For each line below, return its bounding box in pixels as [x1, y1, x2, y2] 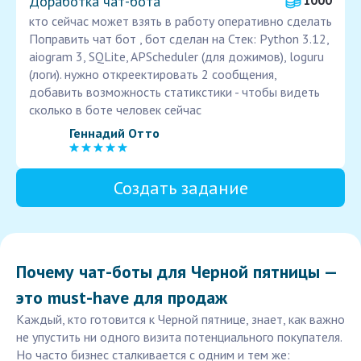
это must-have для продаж [16, 286, 227, 309]
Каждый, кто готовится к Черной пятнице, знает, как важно [16, 311, 345, 328]
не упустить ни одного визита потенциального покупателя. [16, 329, 342, 346]
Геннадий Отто [69, 124, 160, 141]
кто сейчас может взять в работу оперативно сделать [29, 13, 332, 30]
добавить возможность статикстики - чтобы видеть [29, 84, 320, 101]
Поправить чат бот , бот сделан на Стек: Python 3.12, [29, 31, 329, 48]
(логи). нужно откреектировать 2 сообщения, [29, 66, 276, 83]
